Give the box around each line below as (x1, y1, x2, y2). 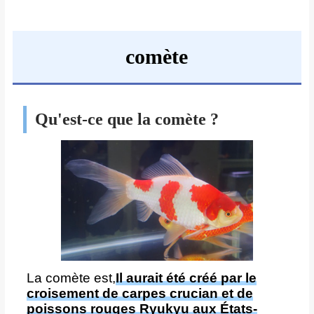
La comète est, (26, 270, 116, 285)
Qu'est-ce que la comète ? (34, 110, 219, 129)
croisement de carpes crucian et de (26, 285, 253, 301)
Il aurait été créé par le (115, 270, 257, 285)
